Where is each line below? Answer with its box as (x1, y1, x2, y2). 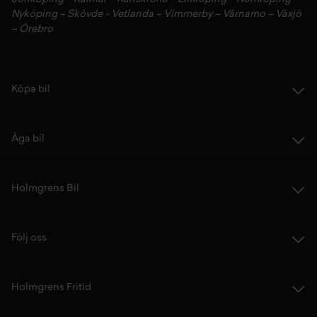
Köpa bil (11, 84, 50, 96)
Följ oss (11, 233, 47, 244)
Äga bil (11, 134, 45, 145)
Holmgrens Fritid (11, 282, 91, 294)
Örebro (19, 24, 53, 35)
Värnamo (222, 9, 265, 21)
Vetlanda (111, 9, 154, 21)
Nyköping (11, 9, 57, 21)
